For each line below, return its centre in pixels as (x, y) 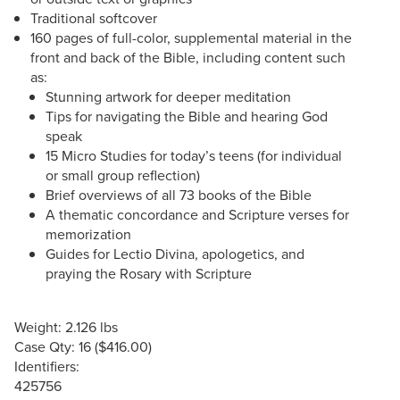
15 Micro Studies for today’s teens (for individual (194, 155)
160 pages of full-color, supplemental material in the (191, 37)
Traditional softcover (95, 17)
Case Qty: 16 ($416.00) (83, 346)
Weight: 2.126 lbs (66, 326)
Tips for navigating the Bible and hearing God (187, 116)
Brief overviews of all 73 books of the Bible (179, 194)
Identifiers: (47, 366)
